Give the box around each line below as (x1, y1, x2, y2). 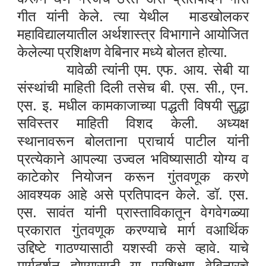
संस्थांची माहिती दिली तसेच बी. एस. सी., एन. (17, 77, 249, 97)
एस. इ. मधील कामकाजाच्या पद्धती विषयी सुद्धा (17, 95, 249, 115)
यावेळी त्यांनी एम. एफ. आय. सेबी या (17, 59, 249, 80)
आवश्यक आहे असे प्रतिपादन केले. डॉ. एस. (17, 184, 249, 204)
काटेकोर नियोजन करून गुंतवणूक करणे (17, 166, 249, 186)
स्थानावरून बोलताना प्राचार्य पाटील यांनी (17, 131, 249, 151)
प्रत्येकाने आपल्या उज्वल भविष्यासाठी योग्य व (17, 148, 249, 169)
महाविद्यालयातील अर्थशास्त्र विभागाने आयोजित (17, 24, 249, 44)
